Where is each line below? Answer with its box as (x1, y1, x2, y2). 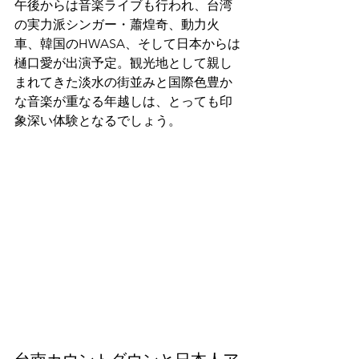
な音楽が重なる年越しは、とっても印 (14, 94, 232, 109)
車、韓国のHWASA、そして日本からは (14, 36, 240, 51)
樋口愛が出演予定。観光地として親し (14, 55, 232, 71)
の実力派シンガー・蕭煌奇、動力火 (14, 17, 220, 32)
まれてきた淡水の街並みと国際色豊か (14, 75, 232, 90)
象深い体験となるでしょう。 (14, 113, 181, 128)
